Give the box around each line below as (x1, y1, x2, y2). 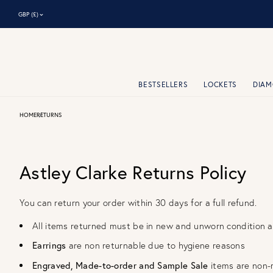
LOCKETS (204, 80, 238, 89)
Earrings (32, 239, 69, 252)
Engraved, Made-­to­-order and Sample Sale (32, 259, 211, 271)
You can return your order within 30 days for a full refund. (19, 197, 260, 208)
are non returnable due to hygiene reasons (68, 239, 246, 252)
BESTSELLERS (138, 80, 188, 89)
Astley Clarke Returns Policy (19, 161, 247, 184)
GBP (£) (18, 10, 38, 18)
